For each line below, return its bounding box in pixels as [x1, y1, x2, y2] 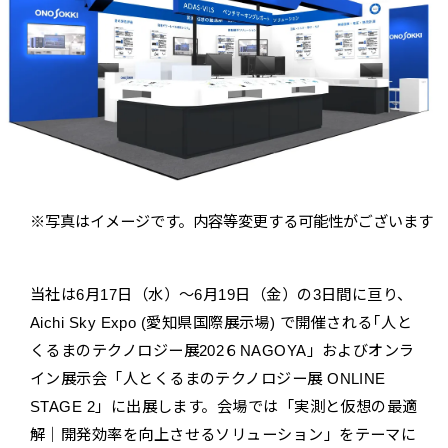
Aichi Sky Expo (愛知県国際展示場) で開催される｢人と [30, 314, 412, 332]
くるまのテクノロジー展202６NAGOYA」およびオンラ [30, 342, 415, 360]
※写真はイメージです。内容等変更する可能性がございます [30, 213, 433, 231]
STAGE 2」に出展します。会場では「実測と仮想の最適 [30, 398, 418, 416]
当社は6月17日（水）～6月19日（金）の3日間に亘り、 [30, 286, 413, 304]
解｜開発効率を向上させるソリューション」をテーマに [30, 426, 417, 444]
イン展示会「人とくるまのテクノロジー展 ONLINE [30, 370, 386, 388]
